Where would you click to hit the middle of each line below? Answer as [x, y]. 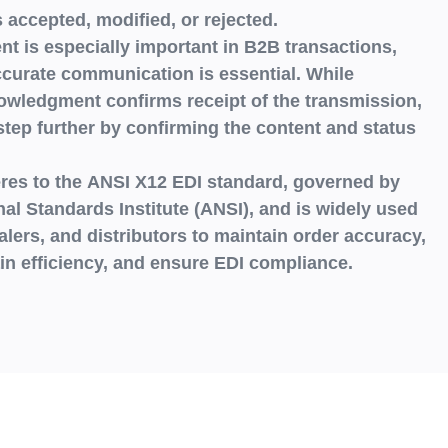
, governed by [341, 181]
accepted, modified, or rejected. [143, 19]
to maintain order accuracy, [306, 235]
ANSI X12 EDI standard [185, 181]
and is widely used [336, 208]
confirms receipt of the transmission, [261, 100]
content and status [336, 127]
